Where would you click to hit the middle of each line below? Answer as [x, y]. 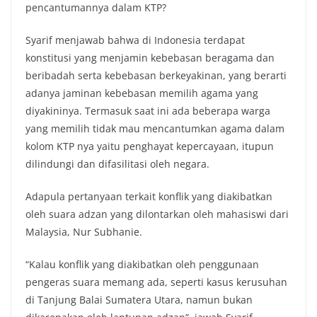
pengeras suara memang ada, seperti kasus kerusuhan [156, 282]
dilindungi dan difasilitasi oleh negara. [117, 164]
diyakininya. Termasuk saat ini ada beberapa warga [148, 111]
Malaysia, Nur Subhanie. [84, 232]
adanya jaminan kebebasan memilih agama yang [142, 93]
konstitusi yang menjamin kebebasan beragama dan [150, 58]
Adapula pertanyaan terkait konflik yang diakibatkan [149, 197]
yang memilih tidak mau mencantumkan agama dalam [155, 129]
